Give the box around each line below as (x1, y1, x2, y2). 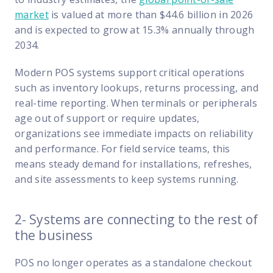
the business (15, 226, 93, 244)
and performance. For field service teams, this (15, 141, 230, 155)
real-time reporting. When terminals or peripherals (15, 96, 257, 110)
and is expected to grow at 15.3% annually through (15, 23, 255, 37)
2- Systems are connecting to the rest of (15, 210, 258, 228)
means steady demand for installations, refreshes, (15, 157, 252, 171)
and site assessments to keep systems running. (15, 172, 239, 186)
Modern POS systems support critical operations (15, 65, 245, 79)
